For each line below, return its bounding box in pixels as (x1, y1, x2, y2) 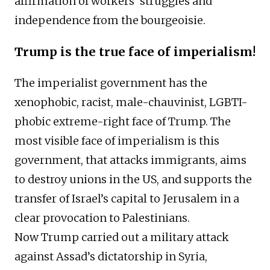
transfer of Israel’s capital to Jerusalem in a (14, 192, 239, 206)
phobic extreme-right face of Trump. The (14, 115, 231, 129)
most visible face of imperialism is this (14, 134, 219, 148)
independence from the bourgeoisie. (14, 13, 206, 28)
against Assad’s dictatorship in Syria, (14, 250, 207, 264)
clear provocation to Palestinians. (14, 211, 190, 225)
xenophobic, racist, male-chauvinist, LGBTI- (14, 95, 248, 110)
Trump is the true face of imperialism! (14, 44, 256, 60)
